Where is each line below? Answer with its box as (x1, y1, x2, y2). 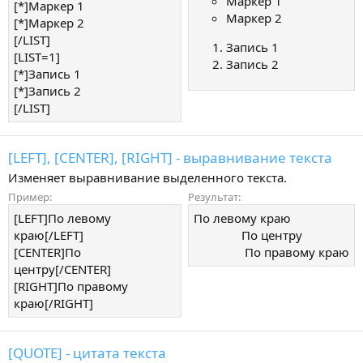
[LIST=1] (14, 49, 60, 66)
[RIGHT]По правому (14, 277, 128, 294)
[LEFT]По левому (14, 209, 111, 226)
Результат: (188, 189, 241, 204)
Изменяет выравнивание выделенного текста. (8, 169, 287, 186)
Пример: (8, 189, 52, 204)
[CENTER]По (14, 243, 81, 260)
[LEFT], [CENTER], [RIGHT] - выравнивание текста (8, 148, 332, 167)
